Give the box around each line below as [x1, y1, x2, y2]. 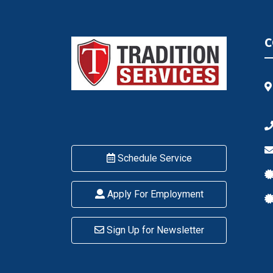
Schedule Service [115, 152, 192, 165]
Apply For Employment [104, 188, 204, 200]
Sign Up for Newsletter [104, 224, 204, 236]
